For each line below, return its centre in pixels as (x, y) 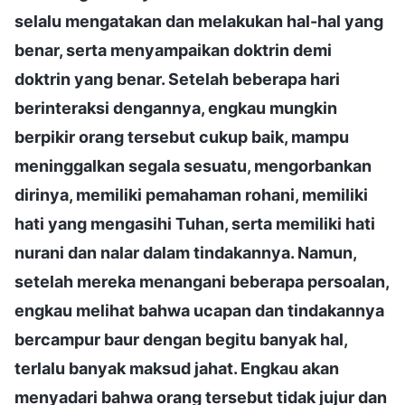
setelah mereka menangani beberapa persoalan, (202, 281)
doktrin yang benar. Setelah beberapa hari (177, 79)
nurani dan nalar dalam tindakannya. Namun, (185, 252)
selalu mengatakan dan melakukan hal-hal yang (199, 21)
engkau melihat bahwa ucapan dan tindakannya (199, 310)
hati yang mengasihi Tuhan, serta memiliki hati (195, 223)
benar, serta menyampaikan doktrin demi (173, 50)
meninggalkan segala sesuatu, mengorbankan (193, 165)
